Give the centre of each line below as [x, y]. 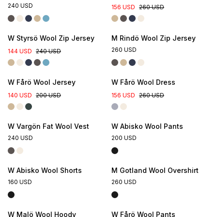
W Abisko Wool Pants [147, 126]
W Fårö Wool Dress [143, 82]
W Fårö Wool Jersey [42, 82]
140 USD [20, 95]
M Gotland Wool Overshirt [155, 170]
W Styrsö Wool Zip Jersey [51, 38]
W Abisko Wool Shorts [45, 170]
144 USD [20, 51]
